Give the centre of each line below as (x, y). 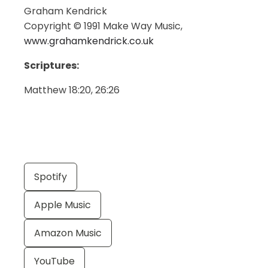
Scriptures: (51, 66)
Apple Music (63, 205)
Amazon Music (68, 233)
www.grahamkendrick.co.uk (89, 41)
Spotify (51, 177)
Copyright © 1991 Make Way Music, (103, 26)
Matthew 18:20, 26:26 (72, 90)
